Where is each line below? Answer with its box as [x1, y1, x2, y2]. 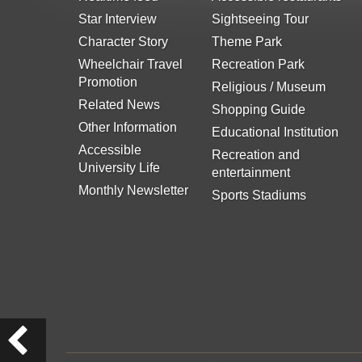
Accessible [78, 142, 141, 157]
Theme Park [212, 34, 283, 48]
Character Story [78, 34, 168, 48]
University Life [78, 160, 160, 175]
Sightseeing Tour [212, 11, 309, 26]
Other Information [78, 120, 177, 134]
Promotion [78, 74, 137, 89]
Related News [78, 97, 160, 112]
